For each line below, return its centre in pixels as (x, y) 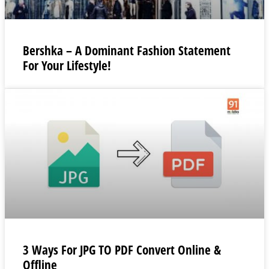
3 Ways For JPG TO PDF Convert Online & (122, 249)
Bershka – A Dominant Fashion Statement (127, 50)
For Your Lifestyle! (67, 65)
